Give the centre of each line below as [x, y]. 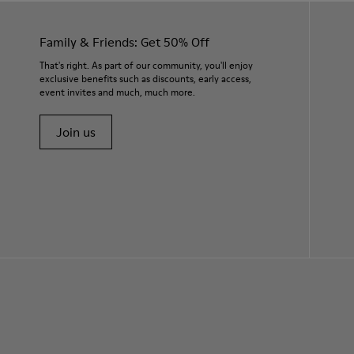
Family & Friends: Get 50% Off [124, 42]
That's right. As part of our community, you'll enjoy [146, 65]
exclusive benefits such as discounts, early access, [145, 79]
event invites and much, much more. [117, 92]
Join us [76, 132]
